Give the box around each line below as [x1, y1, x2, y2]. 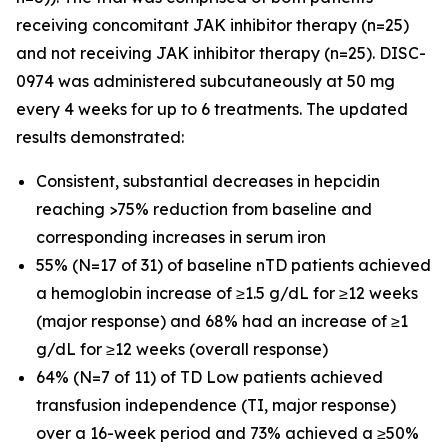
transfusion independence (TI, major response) [36, 395, 396, 415]
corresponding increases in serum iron [36, 227, 326, 247]
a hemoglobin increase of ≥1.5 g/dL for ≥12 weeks [36, 283, 418, 303]
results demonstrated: [16, 127, 184, 147]
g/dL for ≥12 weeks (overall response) [36, 339, 328, 359]
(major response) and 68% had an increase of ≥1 [36, 311, 408, 331]
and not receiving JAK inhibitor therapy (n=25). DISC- [16, 43, 426, 63]
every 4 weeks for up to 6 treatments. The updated [16, 99, 408, 119]
